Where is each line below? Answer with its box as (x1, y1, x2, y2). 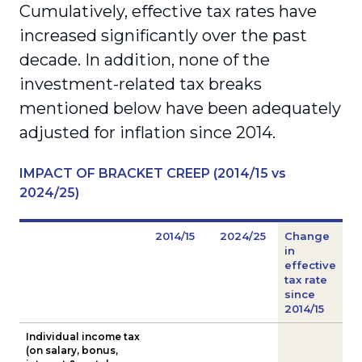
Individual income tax (26, 330, 140, 343)
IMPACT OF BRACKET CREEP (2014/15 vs (19, 165, 286, 181)
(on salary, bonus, (26, 343, 118, 356)
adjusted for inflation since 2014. (19, 122, 276, 142)
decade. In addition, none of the (19, 49, 270, 69)
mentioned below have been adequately (19, 98, 341, 118)
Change (284, 229, 330, 242)
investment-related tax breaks (19, 74, 262, 94)
